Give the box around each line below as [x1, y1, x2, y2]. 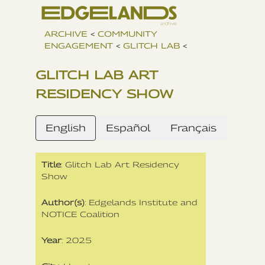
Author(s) [41, 197, 85, 207]
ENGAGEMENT [44, 40, 113, 50]
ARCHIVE [44, 28, 88, 38]
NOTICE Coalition [41, 209, 119, 219]
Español [106, 122, 150, 134]
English [46, 122, 86, 134]
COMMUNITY [98, 28, 157, 38]
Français [170, 122, 216, 134]
